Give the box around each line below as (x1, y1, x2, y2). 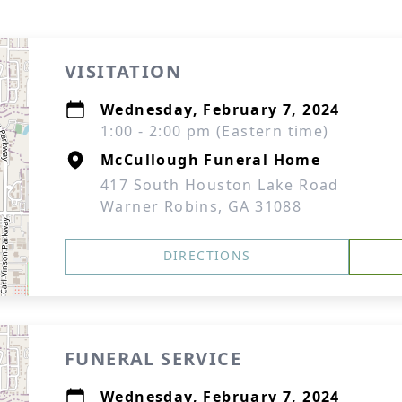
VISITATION (65, 59, 181, 83)
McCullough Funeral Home (100, 150, 321, 170)
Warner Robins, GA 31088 (100, 197, 302, 216)
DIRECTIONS (162, 247, 251, 264)
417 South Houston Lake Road (100, 175, 339, 195)
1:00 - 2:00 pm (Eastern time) (100, 121, 329, 141)
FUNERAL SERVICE (65, 346, 241, 371)
